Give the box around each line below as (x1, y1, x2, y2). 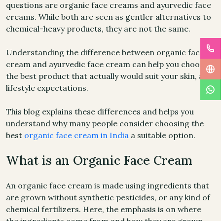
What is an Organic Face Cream (6, 152, 192, 168)
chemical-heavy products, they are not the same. (6, 24, 190, 34)
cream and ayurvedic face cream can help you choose (6, 59, 208, 69)
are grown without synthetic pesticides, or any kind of (6, 192, 210, 202)
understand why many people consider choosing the (6, 118, 204, 128)
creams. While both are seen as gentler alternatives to (6, 12, 211, 22)
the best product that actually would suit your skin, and (6, 71, 213, 81)
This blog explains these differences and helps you (6, 107, 194, 116)
